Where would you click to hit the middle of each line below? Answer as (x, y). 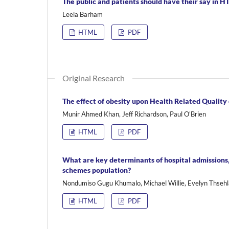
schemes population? (97, 170)
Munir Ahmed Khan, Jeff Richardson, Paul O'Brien (134, 114)
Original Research (94, 78)
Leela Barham (83, 14)
